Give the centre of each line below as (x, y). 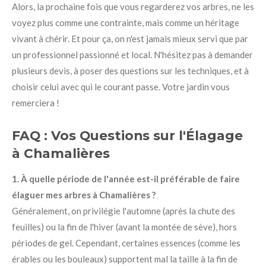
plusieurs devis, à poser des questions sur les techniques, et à (130, 70)
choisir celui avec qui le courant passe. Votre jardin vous (121, 86)
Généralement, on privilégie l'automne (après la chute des (123, 211)
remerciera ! (36, 102)
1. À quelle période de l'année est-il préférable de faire (126, 179)
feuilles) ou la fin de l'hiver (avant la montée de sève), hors (124, 227)
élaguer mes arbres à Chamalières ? (84, 195)
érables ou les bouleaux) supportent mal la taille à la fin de (125, 259)
